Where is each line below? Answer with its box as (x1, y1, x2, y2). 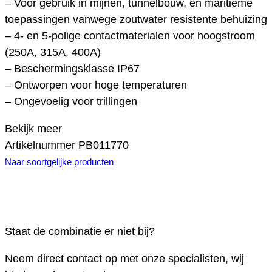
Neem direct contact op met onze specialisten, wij (5, 253, 244, 265)
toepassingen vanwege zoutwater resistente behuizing (5, 13, 267, 26)
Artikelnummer (5, 139, 78, 152)
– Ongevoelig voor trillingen (5, 95, 137, 108)
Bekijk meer (5, 123, 62, 135)
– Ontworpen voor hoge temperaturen (5, 79, 187, 92)
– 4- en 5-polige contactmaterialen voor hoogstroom (5, 30, 255, 42)
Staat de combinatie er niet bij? (5, 225, 155, 238)
